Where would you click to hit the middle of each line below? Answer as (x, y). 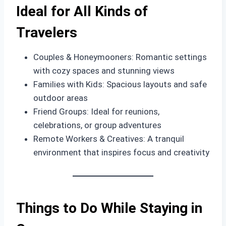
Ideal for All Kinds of (82, 11)
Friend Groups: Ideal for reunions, (96, 111)
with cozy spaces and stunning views (104, 71)
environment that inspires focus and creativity (121, 152)
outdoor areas (61, 98)
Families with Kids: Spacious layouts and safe (120, 84)
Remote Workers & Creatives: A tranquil (109, 139)
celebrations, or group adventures (97, 125)
